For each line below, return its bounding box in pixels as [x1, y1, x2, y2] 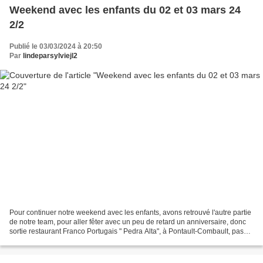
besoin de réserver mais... [9, 237, 92, 245]
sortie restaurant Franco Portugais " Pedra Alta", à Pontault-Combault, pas [9, 227, 244, 236]
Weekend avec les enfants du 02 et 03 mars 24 [9, 4, 241, 16]
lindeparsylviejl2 [23, 51, 77, 60]
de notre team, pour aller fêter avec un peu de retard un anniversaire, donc [9, 218, 246, 227]
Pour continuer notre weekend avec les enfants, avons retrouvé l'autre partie [9, 208, 251, 217]
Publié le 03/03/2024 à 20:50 [9, 42, 102, 50]
